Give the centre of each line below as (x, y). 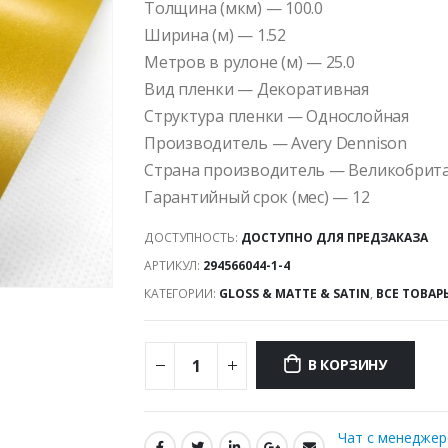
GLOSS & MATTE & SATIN (294, 293)
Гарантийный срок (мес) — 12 (257, 197)
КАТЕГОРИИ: (181, 293)
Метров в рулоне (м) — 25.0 (249, 62)
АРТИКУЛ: (173, 265)
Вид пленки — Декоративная (257, 89)
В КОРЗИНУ (347, 365)
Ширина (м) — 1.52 (215, 35)
